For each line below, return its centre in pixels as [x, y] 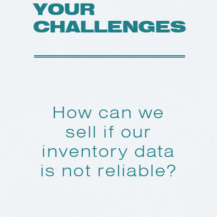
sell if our [108, 132]
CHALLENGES [109, 27]
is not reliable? [108, 171]
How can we [108, 113]
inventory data [108, 151]
